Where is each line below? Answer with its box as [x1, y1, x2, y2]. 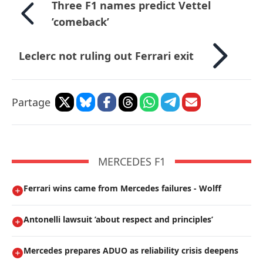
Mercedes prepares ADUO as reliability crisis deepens [23, 245, 238, 257]
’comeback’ [52, 15, 110, 29]
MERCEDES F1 [97, 154, 166, 169]
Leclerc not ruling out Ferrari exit [19, 49, 194, 63]
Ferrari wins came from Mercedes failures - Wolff [23, 183, 221, 194]
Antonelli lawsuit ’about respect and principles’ [23, 214, 213, 225]
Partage [12, 95, 50, 110]
